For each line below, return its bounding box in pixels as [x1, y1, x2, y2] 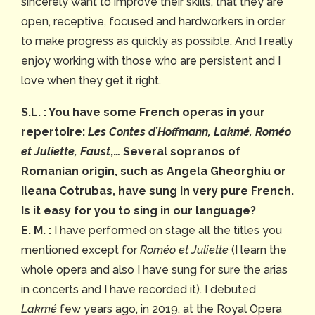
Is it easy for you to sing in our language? [21, 204, 256, 218]
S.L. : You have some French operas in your [21, 105, 265, 120]
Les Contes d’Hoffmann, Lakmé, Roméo [88, 125, 291, 139]
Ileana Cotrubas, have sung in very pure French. [21, 184, 294, 198]
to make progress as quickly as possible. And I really [21, 34, 293, 49]
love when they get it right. [21, 74, 161, 88]
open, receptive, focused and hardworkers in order [21, 15, 285, 29]
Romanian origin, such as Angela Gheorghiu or [21, 165, 286, 179]
